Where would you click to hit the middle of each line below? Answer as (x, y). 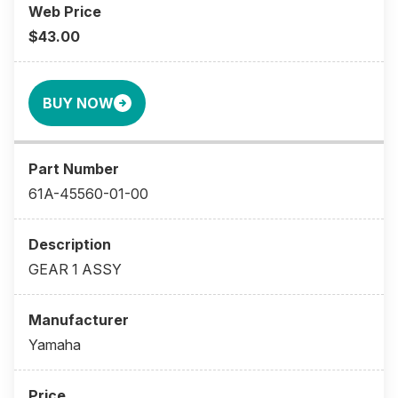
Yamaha (55, 345)
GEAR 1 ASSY (75, 270)
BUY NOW (78, 103)
